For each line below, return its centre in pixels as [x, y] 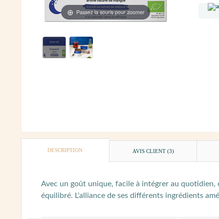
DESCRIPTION [65, 150]
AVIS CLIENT [150, 151]
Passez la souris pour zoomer [110, 12]
